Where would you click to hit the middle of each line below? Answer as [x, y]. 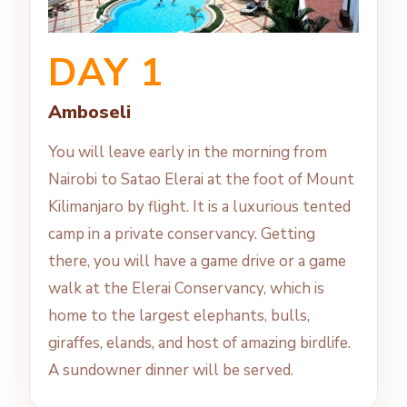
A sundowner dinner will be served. [171, 371]
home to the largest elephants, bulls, [179, 316]
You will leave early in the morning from [188, 153]
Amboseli [89, 113]
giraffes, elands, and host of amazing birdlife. [199, 343]
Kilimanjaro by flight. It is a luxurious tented [199, 207]
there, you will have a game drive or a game [197, 262]
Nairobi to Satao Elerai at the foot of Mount [201, 180]
